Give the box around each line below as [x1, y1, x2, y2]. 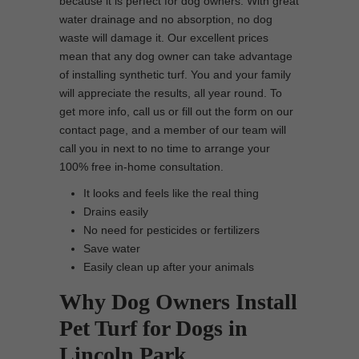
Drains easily [83, 205, 148, 218]
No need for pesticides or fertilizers [83, 224, 260, 236]
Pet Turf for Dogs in [59, 316, 248, 341]
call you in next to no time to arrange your [59, 142, 270, 155]
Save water [83, 242, 140, 255]
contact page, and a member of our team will [59, 123, 286, 136]
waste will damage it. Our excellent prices [59, 31, 268, 44]
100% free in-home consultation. [59, 160, 224, 173]
